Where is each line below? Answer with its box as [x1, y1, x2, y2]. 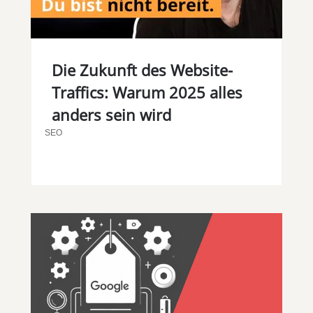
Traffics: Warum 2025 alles [51, 82, 242, 103]
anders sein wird [51, 104, 171, 126]
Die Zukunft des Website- [51, 59, 233, 81]
